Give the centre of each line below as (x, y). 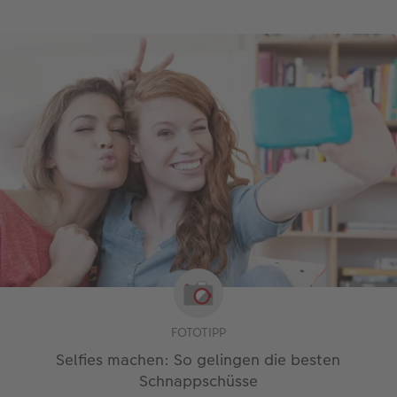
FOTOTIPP (198, 333)
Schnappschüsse (198, 381)
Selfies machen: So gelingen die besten (198, 360)
